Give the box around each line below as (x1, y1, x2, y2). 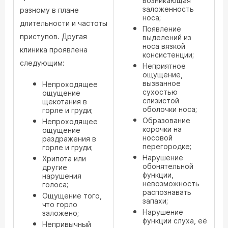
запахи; (142, 196, 168, 205)
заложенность (142, 5, 194, 13)
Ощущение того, (42, 191, 102, 200)
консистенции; (142, 50, 194, 59)
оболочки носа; (142, 105, 197, 113)
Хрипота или (42, 154, 86, 163)
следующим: (20, 59, 65, 67)
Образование (142, 116, 190, 125)
